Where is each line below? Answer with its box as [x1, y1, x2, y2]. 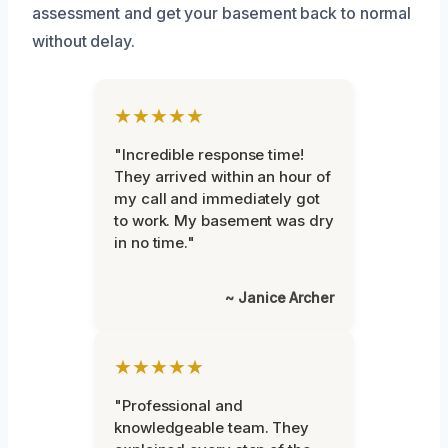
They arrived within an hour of [114, 166, 331, 186]
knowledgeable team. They [114, 417, 310, 437]
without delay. [32, 30, 135, 51]
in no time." [114, 232, 196, 252]
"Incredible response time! [114, 144, 304, 164]
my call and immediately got [114, 188, 320, 208]
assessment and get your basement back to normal [32, 2, 412, 23]
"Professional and [114, 395, 243, 415]
